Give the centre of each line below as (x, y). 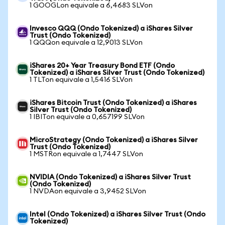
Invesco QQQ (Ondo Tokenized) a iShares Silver (111, 29)
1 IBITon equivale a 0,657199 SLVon (87, 117)
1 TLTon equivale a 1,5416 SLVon (81, 80)
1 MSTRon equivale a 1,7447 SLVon (86, 154)
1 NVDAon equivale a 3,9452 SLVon (88, 191)
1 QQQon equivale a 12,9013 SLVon (86, 43)
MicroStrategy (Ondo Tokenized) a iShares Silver (114, 140)
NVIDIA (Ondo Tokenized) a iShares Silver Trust (110, 177)
